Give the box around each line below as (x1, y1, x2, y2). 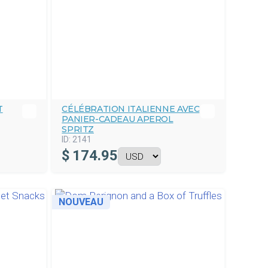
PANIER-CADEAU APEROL (62, 114, 173, 124)
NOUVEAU (59, 196, 104, 208)
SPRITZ (62, 124, 94, 135)
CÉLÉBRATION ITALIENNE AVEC (62, 103, 200, 114)
